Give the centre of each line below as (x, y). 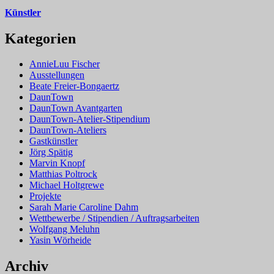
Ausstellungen (57, 75)
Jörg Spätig (51, 152)
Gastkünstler (54, 141)
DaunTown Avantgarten (76, 108)
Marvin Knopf (57, 163)
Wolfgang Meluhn (65, 229)
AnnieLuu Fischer (65, 64)
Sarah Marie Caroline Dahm (84, 207)
